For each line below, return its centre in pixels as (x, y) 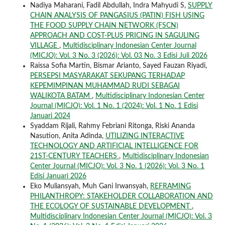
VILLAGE (44, 45)
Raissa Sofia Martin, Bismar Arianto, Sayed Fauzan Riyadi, (118, 66)
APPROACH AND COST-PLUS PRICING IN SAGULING (115, 35)
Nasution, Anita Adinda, (68, 136)
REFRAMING (170, 186)
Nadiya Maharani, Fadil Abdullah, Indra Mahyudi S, (109, 5)
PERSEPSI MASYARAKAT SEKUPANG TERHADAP (107, 76)
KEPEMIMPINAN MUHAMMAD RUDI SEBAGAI (105, 86)
